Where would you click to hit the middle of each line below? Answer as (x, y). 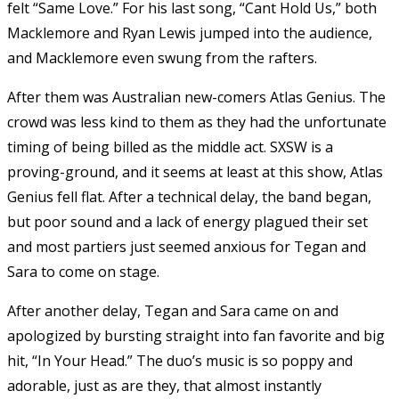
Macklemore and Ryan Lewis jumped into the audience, (190, 33)
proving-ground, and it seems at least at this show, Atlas (195, 171)
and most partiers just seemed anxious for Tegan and (187, 246)
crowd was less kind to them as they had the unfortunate (197, 122)
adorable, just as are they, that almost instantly (164, 385)
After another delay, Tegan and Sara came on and (173, 310)
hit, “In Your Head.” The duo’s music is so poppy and (180, 360)
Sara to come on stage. (83, 271)
